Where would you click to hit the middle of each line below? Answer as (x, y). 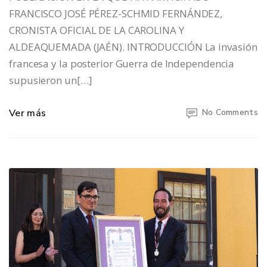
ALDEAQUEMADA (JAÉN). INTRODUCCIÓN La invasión (133, 47)
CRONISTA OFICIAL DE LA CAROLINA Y (97, 30)
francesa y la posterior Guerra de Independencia (122, 64)
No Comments (230, 113)
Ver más (28, 114)
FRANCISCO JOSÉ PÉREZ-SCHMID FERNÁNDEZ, (116, 14)
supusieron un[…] (51, 80)
